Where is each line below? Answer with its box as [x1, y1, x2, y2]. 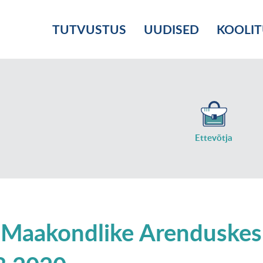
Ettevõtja [195, 131, 232, 144]
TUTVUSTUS [52, 21, 126, 38]
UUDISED [144, 21, 199, 38]
